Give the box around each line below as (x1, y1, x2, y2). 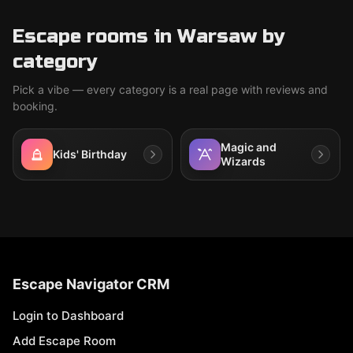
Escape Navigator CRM (13, 276, 169, 292)
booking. (13, 99, 58, 113)
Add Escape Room (13, 333, 116, 348)
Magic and (221, 140, 277, 154)
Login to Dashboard (13, 308, 124, 323)
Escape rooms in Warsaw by (13, 25, 285, 48)
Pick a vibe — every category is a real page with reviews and (13, 83, 328, 96)
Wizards (221, 154, 266, 168)
